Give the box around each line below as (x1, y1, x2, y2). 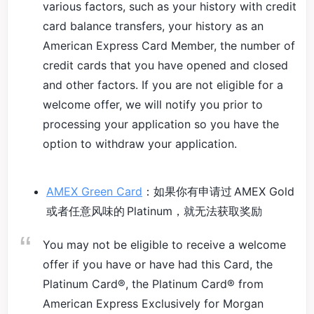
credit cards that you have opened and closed (43, 58, 288, 72)
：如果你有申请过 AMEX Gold (142, 184, 296, 198)
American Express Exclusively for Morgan (43, 296, 264, 310)
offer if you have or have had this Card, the (43, 257, 273, 271)
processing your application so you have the (43, 117, 279, 131)
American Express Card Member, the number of (43, 39, 295, 53)
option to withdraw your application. (43, 137, 237, 151)
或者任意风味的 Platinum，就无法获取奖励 (46, 204, 262, 218)
